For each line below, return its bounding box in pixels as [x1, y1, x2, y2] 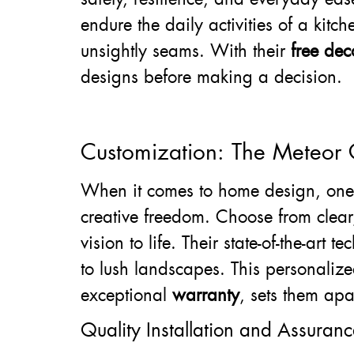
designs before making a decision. [81, 66, 342, 89]
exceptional [81, 283, 172, 307]
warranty [172, 283, 239, 307]
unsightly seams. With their [81, 40, 291, 63]
